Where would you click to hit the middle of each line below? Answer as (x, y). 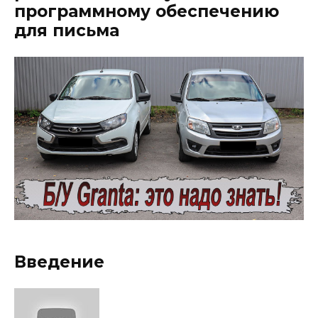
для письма (67, 31)
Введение (59, 262)
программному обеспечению (147, 12)
